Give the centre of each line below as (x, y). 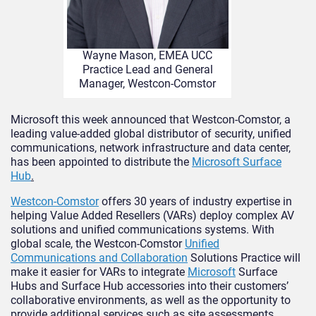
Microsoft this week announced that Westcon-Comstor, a (151, 119)
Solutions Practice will (244, 257)
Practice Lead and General (147, 69)
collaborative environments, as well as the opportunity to (151, 300)
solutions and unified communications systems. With (142, 229)
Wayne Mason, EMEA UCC (148, 55)
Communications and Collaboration (99, 257)
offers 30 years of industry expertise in (195, 201)
